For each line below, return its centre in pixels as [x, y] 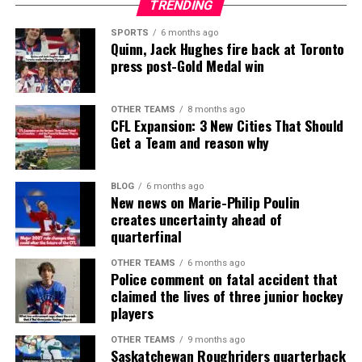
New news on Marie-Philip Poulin [205, 202]
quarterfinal [146, 236]
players [132, 313]
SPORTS [129, 33]
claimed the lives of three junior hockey [227, 296]
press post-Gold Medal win [187, 66]
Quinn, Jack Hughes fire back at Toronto [227, 49]
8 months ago [216, 110]
